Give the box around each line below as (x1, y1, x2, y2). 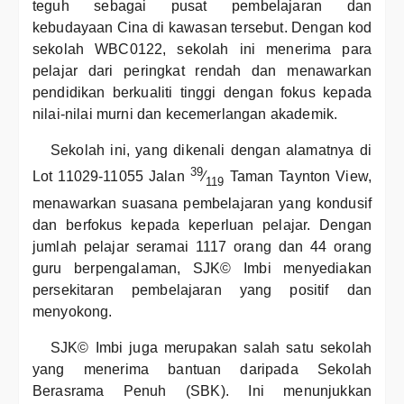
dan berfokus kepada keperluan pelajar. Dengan (32, 216, 372, 233)
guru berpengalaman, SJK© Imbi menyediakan (32, 260, 372, 276)
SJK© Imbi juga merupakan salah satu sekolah (50, 339, 372, 355)
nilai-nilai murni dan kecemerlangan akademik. (32, 106, 338, 122)
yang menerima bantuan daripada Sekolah (32, 361, 372, 377)
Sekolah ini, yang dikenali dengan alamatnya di (50, 142, 372, 158)
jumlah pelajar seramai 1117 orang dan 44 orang (32, 238, 372, 254)
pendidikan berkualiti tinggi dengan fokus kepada (32, 85, 372, 100)
